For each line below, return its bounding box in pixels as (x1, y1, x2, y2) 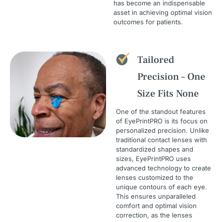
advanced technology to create (116, 164, 211, 172)
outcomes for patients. (113, 18, 183, 26)
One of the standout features (116, 108, 206, 116)
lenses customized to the (116, 173, 193, 182)
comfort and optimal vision (116, 202, 197, 210)
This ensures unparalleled (116, 192, 196, 201)
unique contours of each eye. (116, 183, 207, 191)
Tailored (137, 54, 174, 67)
